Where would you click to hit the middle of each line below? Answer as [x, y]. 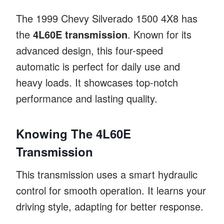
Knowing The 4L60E [73, 133]
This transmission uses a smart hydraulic [107, 174]
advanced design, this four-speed [89, 50]
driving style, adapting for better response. [110, 206]
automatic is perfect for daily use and [98, 66]
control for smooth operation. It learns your [111, 190]
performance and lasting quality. [87, 98]
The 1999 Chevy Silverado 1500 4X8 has [107, 18]
